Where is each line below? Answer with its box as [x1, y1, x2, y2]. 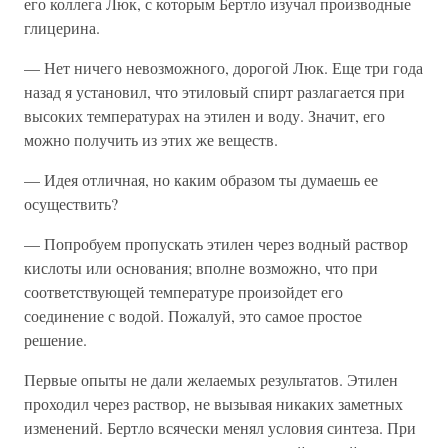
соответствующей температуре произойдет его [24, 281, 343, 302]
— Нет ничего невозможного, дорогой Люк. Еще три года [24, 57, 423, 78]
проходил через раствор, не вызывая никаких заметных [24, 393, 403, 414]
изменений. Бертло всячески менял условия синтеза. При [24, 417, 416, 438]
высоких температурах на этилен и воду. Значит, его [24, 105, 385, 126]
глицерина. [24, 17, 100, 38]
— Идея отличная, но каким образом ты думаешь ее [24, 169, 378, 190]
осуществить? [24, 193, 118, 214]
